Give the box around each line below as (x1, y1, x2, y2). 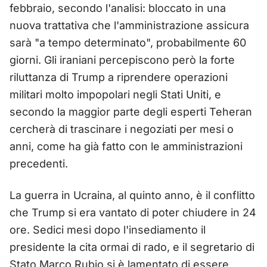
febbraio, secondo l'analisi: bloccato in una (10, 1, 226, 14)
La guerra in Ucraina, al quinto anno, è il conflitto (10, 188, 255, 201)
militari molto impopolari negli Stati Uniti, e (10, 88, 221, 101)
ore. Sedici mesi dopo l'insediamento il (10, 223, 206, 236)
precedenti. (10, 157, 68, 170)
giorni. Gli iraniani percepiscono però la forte (10, 53, 235, 66)
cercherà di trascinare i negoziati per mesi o (10, 122, 234, 135)
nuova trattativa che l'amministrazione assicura (10, 18, 249, 32)
